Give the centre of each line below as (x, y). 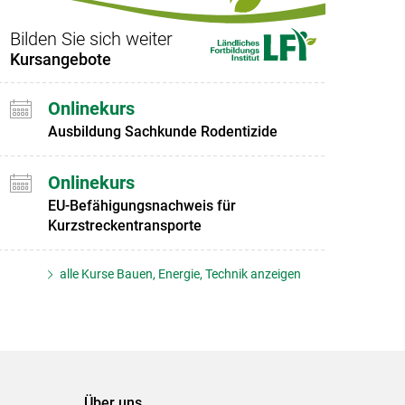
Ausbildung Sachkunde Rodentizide (162, 132)
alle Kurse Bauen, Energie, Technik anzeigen (179, 273)
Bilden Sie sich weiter (91, 38)
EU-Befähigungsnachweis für (141, 205)
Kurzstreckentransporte (124, 225)
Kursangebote (60, 59)
